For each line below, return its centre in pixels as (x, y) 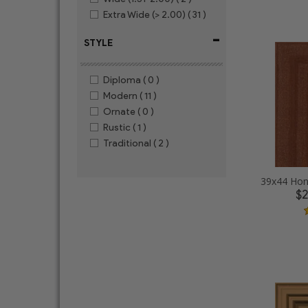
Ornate (119, 112)
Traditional (127, 143)
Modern (120, 96)
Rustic (117, 128)
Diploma (122, 80)
